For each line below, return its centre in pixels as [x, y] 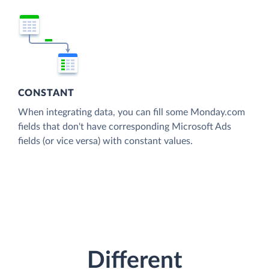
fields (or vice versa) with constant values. [105, 141]
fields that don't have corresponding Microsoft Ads [125, 126]
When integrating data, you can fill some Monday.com [131, 112]
